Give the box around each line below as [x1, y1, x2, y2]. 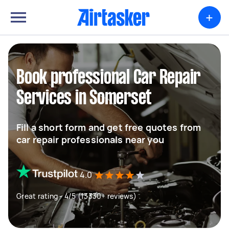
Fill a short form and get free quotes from [16, 121, 201, 133]
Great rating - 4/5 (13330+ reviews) [16, 191, 136, 201]
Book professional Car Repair [16, 69, 200, 87]
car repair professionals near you [16, 133, 164, 146]
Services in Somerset [16, 89, 152, 108]
